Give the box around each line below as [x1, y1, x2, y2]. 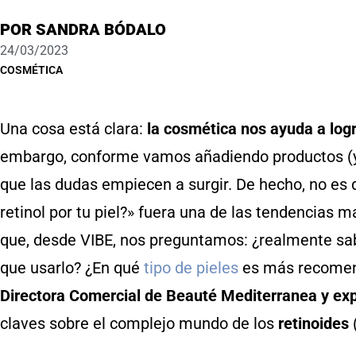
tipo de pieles [144, 258, 238, 277]
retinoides [278, 314, 349, 333]
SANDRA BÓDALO [32, 20, 166, 39]
